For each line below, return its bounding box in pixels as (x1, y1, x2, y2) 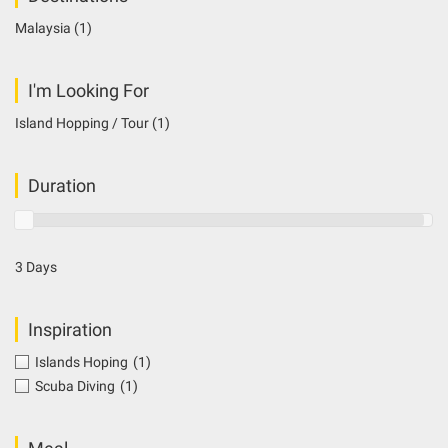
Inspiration (28, 318, 112, 340)
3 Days (15, 258, 57, 275)
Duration (28, 174, 96, 196)
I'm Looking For (28, 79, 149, 101)
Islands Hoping (35, 353, 128, 370)
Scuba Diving (35, 377, 115, 394)
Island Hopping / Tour (15, 114, 152, 131)
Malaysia (15, 19, 74, 36)
